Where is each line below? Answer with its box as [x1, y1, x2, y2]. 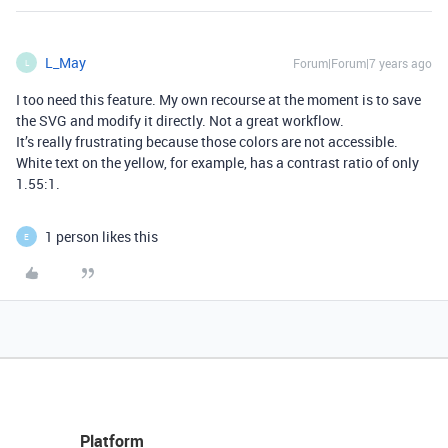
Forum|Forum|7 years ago [293, 55, 432, 71]
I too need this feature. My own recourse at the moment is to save [16, 90, 421, 109]
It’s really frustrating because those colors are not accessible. [16, 132, 398, 151]
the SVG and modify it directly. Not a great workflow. [16, 111, 344, 130]
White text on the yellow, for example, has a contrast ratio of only [16, 153, 419, 172]
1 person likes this [45, 227, 158, 246]
